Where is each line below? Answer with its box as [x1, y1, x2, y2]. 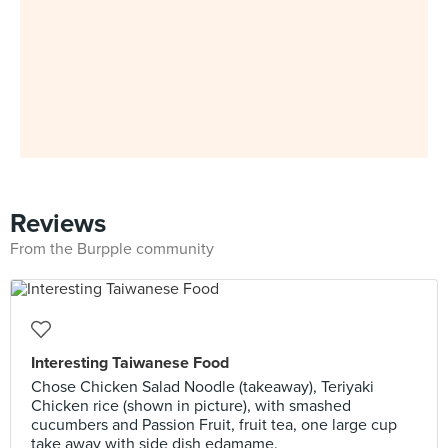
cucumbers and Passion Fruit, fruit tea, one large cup [31, 415, 397, 435]
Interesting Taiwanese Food [31, 353, 229, 373]
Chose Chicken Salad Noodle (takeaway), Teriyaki [31, 377, 374, 397]
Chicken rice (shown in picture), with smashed [31, 396, 351, 416]
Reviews [10, 208, 106, 239]
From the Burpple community [10, 239, 214, 259]
